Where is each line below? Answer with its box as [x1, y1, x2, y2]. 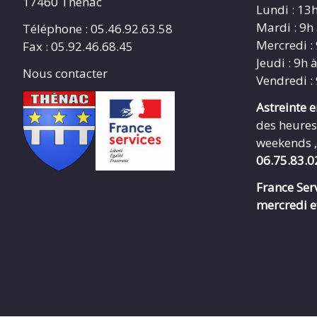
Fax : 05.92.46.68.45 [23, 38, 133, 54]
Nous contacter [23, 64, 108, 81]
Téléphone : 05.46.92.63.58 [23, 20, 173, 37]
